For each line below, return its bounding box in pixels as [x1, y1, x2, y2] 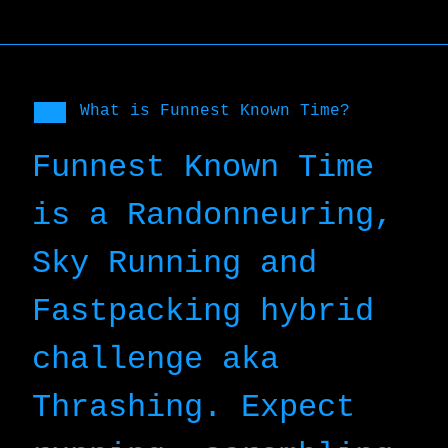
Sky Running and [31, 244, 317, 282]
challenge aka [31, 340, 279, 378]
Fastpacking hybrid [31, 292, 374, 330]
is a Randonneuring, [31, 196, 393, 234]
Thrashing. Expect [31, 388, 355, 426]
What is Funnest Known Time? [79, 101, 350, 120]
